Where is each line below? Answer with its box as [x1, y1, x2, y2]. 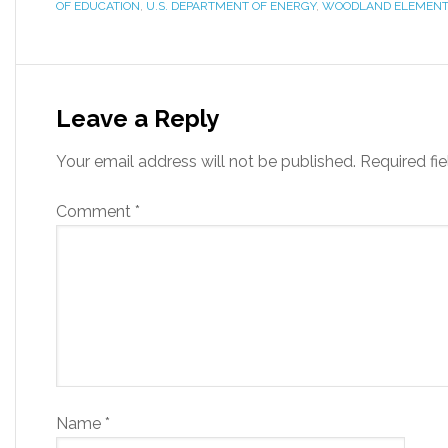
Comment [56, 202, 135, 221]
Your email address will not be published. [56, 152, 356, 171]
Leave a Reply [56, 104, 219, 133]
